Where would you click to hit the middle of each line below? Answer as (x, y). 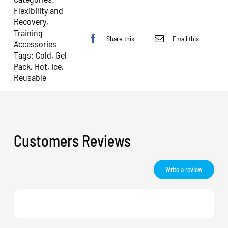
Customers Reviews (73, 140)
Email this (186, 38)
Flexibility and (39, 10)
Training (28, 33)
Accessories (35, 44)
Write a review (184, 169)
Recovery (30, 21)
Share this (120, 38)
